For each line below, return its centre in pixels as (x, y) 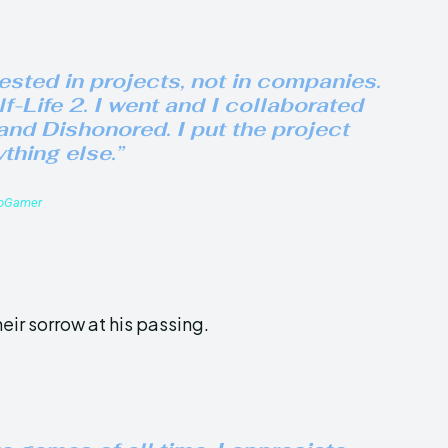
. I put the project (257, 129)
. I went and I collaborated (223, 105)
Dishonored (103, 129)
